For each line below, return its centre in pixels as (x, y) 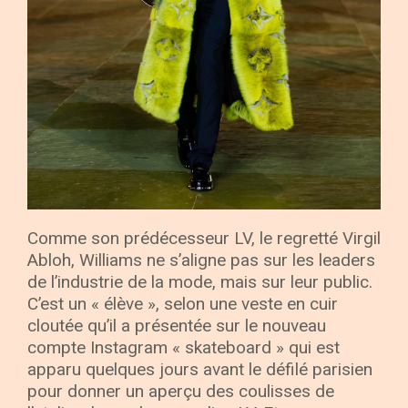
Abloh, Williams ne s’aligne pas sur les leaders (201, 260)
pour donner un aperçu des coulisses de (181, 392)
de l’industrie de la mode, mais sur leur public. (200, 282)
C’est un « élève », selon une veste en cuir (183, 304)
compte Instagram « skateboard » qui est (184, 348)
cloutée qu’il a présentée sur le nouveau (177, 326)
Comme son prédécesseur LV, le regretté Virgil (204, 239)
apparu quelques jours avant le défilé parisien (200, 370)
